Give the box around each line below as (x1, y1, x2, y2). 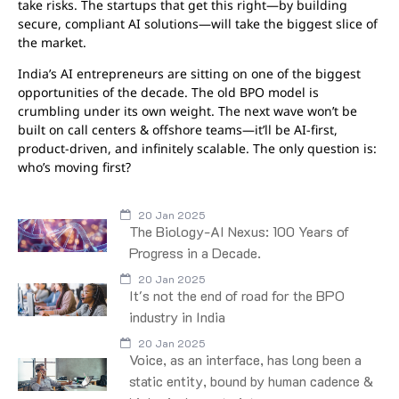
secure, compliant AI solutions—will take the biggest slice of (18, 14, 378, 32)
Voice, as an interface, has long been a (129, 350, 362, 370)
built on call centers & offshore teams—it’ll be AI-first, (18, 120, 338, 138)
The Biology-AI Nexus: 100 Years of (129, 222, 349, 241)
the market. (18, 33, 86, 51)
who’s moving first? (18, 158, 131, 175)
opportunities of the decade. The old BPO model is (18, 83, 319, 101)
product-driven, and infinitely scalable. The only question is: (18, 139, 377, 157)
